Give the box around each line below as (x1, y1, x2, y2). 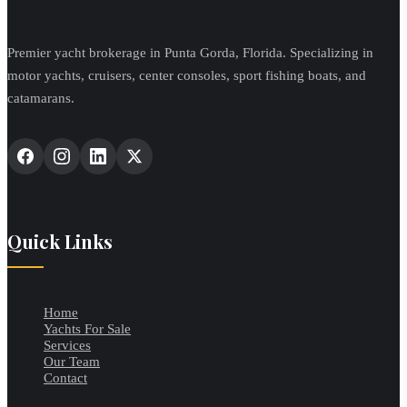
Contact (44, 369, 87, 385)
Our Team (44, 352, 100, 369)
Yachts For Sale (44, 320, 131, 336)
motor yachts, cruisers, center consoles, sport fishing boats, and (7, 66, 366, 83)
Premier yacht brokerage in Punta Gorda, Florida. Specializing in (7, 44, 373, 60)
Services (44, 336, 91, 352)
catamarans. (7, 89, 74, 105)
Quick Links (7, 228, 113, 253)
